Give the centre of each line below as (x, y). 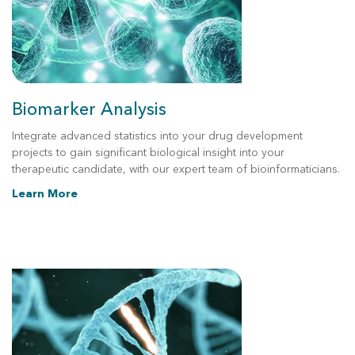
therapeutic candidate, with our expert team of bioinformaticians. (176, 169)
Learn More (45, 194)
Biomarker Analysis (89, 109)
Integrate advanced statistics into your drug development (157, 136)
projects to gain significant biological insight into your (148, 153)
